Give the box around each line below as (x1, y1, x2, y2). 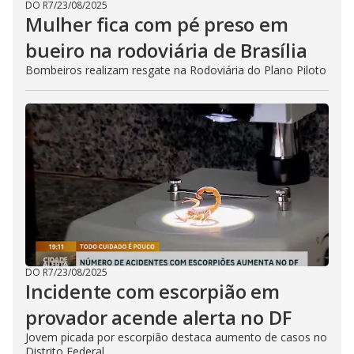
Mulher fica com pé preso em (25, 11, 288, 37)
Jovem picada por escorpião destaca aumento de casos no (25, 330, 327, 345)
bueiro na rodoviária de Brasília (25, 37, 307, 63)
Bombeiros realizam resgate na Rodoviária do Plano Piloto (25, 62, 326, 77)
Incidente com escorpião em (25, 278, 280, 304)
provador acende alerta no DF (25, 304, 292, 330)
